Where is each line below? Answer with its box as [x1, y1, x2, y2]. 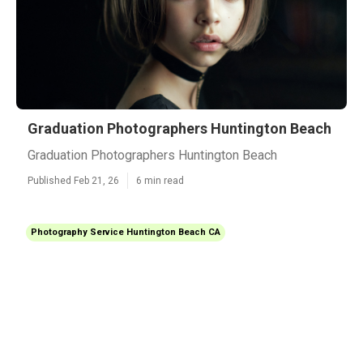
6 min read [136, 175, 184, 186]
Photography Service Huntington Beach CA [31, 227, 220, 237]
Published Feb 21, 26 [28, 175, 119, 186]
